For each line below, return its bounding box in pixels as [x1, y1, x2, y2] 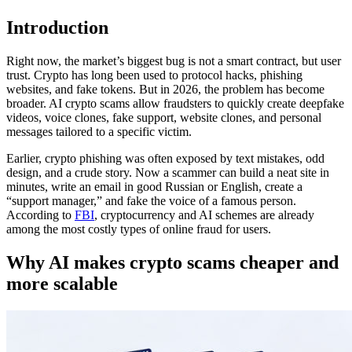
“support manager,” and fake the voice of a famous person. [6, 194, 296, 208]
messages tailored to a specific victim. [6, 125, 192, 139]
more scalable [6, 273, 118, 294]
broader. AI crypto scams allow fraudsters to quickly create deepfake [6, 97, 344, 111]
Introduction [6, 17, 108, 38]
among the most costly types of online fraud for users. [6, 222, 271, 236]
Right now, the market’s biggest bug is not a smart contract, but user [6, 54, 341, 68]
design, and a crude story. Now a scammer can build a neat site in [6, 166, 329, 180]
